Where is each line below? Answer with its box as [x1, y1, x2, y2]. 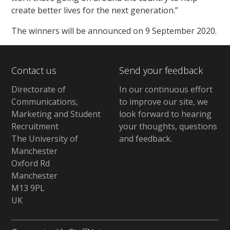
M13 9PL [11, 182, 45, 194]
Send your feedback [119, 64, 203, 76]
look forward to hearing [119, 108, 212, 120]
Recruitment [11, 120, 59, 132]
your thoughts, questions [119, 120, 217, 132]
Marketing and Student [11, 108, 101, 120]
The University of [11, 132, 79, 144]
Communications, [11, 95, 79, 107]
